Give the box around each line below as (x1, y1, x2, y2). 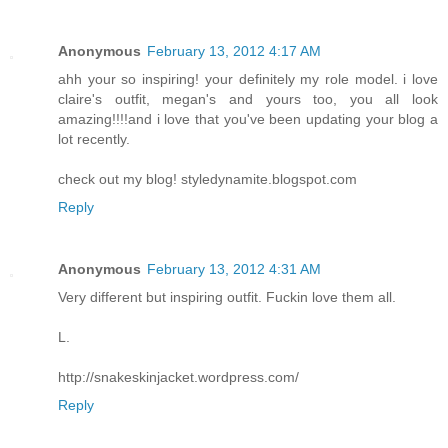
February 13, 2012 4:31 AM (147, 261, 321, 278)
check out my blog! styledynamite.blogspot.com (58, 171, 357, 188)
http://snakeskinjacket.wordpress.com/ (58, 369, 299, 386)
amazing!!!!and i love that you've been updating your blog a (58, 111, 438, 128)
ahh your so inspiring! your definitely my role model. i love (58, 71, 438, 88)
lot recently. (58, 131, 130, 148)
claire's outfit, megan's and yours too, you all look (58, 91, 438, 108)
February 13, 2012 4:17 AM (147, 43, 321, 60)
